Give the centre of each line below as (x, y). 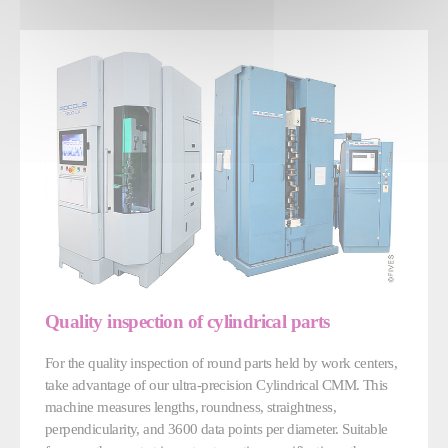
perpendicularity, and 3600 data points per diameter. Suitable (216, 429)
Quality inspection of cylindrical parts (187, 322)
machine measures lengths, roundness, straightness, (190, 407)
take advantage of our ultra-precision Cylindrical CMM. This (216, 385)
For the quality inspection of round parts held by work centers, (221, 363)
